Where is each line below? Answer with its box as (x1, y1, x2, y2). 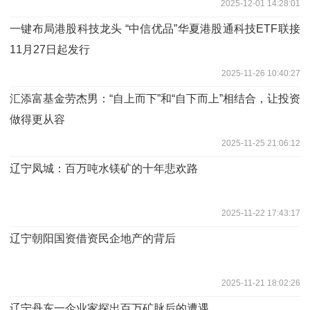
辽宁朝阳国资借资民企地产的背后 (10, 232, 176, 244)
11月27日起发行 (10, 43, 90, 55)
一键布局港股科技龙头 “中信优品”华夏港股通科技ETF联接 (10, 22, 300, 35)
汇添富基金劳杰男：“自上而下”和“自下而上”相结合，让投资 (10, 92, 300, 104)
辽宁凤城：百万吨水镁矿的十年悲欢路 (10, 162, 198, 174)
